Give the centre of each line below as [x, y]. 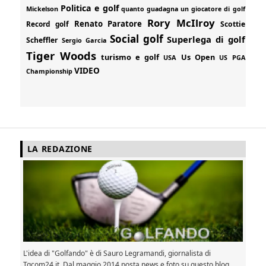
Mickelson [42, 8]
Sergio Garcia [84, 40]
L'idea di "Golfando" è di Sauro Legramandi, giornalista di [117, 254]
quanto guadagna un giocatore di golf [183, 9]
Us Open [198, 57]
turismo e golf [130, 57]
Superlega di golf [206, 39]
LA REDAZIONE [60, 148]
